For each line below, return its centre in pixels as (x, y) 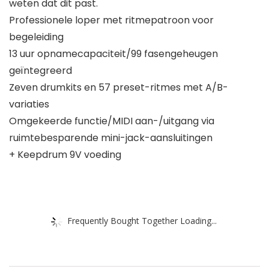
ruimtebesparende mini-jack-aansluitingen (111, 138)
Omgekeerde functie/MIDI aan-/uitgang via (112, 121)
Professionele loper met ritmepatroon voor (111, 20)
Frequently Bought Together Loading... (142, 220)
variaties (29, 104)
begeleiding (36, 37)
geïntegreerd (41, 71)
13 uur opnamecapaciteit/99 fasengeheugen (113, 54)
